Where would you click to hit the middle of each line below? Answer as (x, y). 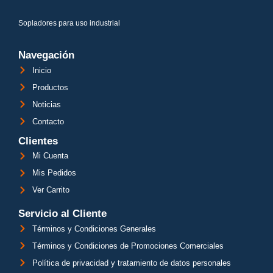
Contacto (48, 121)
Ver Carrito (51, 190)
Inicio (41, 70)
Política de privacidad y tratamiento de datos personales (131, 263)
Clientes (38, 141)
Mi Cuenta (50, 156)
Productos (50, 87)
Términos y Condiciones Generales (94, 229)
